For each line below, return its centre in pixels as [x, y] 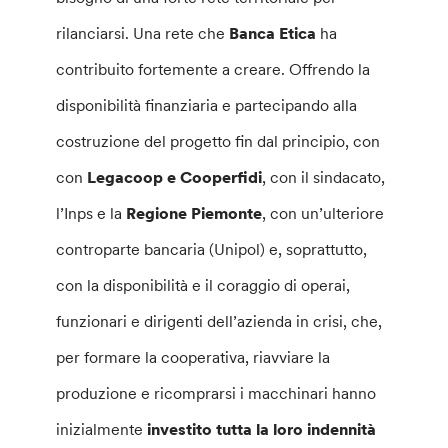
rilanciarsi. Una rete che [143, 33]
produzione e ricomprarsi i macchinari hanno [216, 393]
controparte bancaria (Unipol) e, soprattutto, [212, 249]
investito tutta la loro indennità [260, 429]
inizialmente [100, 429]
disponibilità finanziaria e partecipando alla [207, 105]
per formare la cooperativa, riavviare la [193, 357]
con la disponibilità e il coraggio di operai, [203, 285]
